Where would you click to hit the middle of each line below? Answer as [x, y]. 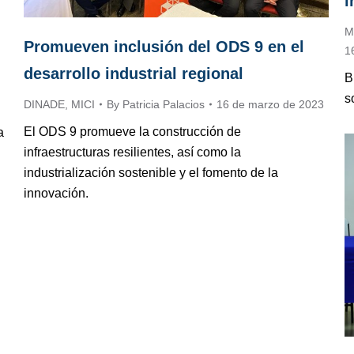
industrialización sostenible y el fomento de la [151, 172]
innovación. [56, 193]
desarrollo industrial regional [134, 73]
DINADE [44, 104]
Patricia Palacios [164, 104]
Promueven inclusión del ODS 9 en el [164, 46]
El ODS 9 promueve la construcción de [132, 131]
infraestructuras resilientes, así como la [132, 152]
